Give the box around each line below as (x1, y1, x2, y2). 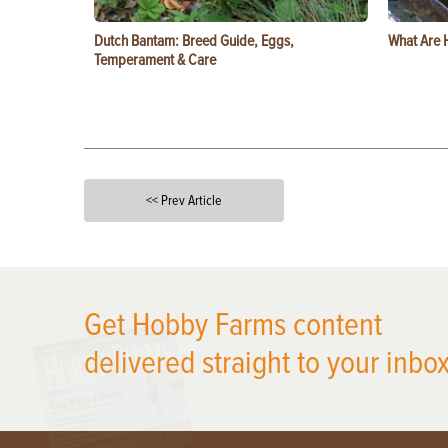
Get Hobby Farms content (84, 306, 382, 345)
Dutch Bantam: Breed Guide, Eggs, (94, 31, 294, 51)
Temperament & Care (94, 50, 216, 70)
